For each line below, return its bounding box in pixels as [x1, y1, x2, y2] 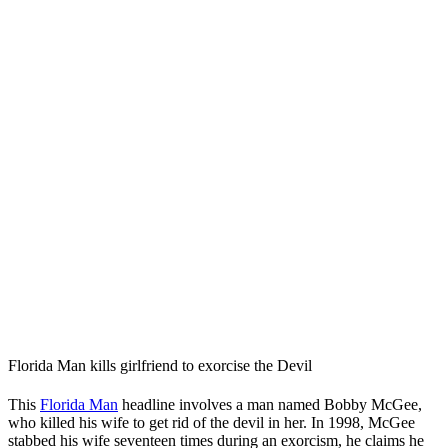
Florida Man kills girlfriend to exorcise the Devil [8, 356, 312, 374]
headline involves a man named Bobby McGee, [118, 396, 422, 414]
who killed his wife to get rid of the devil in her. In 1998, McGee [8, 414, 415, 432]
